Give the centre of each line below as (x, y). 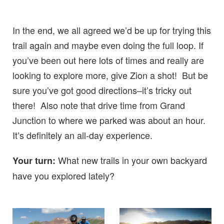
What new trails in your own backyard (132, 160)
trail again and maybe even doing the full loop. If (108, 45)
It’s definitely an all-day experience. (82, 135)
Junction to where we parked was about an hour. (109, 120)
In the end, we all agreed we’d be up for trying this (112, 30)
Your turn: (35, 160)
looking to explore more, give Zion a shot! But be (110, 75)
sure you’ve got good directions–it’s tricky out (102, 90)
